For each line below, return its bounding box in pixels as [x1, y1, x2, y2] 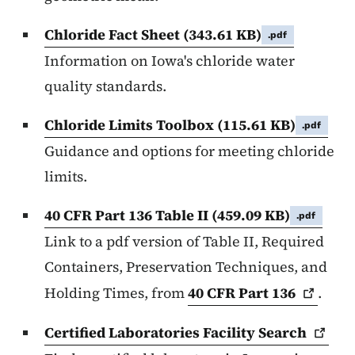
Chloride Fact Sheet [44, 25, 183, 44]
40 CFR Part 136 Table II [44, 205, 212, 225]
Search [258, 323, 307, 342]
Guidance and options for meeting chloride [44, 141, 334, 161]
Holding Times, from [44, 283, 188, 303]
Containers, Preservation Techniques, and [44, 257, 327, 277]
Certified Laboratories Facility [44, 323, 258, 342]
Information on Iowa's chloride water [44, 51, 295, 71]
